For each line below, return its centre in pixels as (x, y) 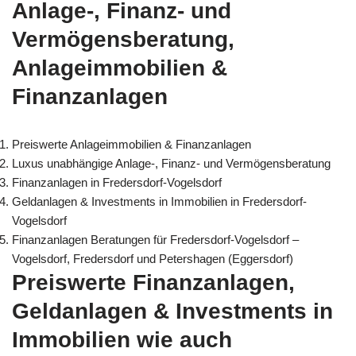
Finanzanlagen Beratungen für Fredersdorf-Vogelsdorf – (155, 239)
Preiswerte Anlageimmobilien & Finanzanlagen (132, 144)
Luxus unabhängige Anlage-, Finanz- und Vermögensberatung (171, 163)
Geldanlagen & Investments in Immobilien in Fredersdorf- (159, 201)
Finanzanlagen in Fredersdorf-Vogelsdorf (117, 182)
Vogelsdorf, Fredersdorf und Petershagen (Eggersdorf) (153, 258)
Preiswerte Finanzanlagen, (153, 282)
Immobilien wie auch (122, 339)
